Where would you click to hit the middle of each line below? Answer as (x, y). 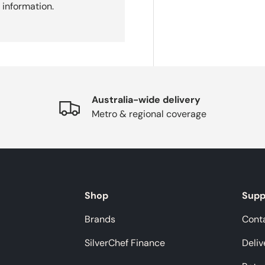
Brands (100, 219)
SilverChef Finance (125, 243)
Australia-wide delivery (146, 100)
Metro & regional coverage (149, 114)
